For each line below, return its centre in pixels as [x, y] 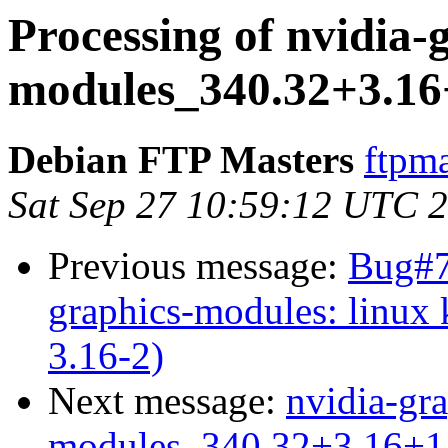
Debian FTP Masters [181, 160]
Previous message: [198, 266]
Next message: [167, 401]
